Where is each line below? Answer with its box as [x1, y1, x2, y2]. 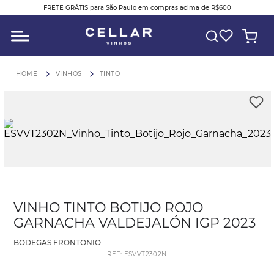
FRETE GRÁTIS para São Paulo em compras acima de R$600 [43, 3, 231, 12]
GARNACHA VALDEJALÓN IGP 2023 [13, 215, 256, 231]
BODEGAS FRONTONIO [13, 238, 102, 247]
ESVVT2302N [124, 250, 167, 258]
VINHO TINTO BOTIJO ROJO [13, 199, 204, 216]
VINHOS [55, 69, 82, 78]
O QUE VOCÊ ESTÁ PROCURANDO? [10, 13, 185, 25]
